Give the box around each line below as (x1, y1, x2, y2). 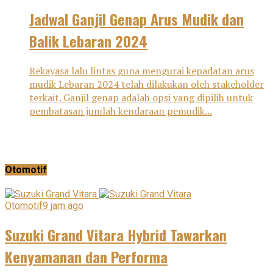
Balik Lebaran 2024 (29, 30, 147, 52)
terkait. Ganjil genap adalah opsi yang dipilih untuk (29, 91, 253, 105)
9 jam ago (43, 199, 83, 211)
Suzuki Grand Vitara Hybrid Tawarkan (5, 223, 227, 246)
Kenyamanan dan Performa (5, 245, 168, 268)
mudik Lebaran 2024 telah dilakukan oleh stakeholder (29, 77, 264, 91)
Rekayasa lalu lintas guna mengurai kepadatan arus (29, 64, 254, 78)
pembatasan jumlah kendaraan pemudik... (29, 104, 212, 118)
